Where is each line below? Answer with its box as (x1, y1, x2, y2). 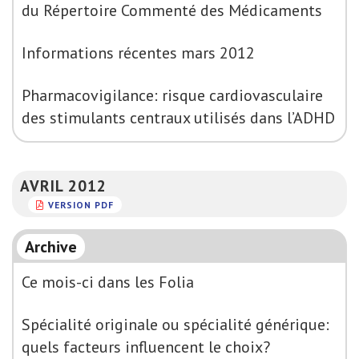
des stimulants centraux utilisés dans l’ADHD (22, 107, 335, 128)
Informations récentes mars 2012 (22, 42, 255, 63)
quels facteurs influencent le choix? (22, 337, 270, 357)
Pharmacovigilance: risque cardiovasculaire (22, 85, 323, 106)
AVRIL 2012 (20, 175, 107, 196)
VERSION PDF (48, 198, 114, 211)
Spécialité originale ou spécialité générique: (22, 314, 329, 335)
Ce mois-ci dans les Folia (22, 272, 194, 292)
